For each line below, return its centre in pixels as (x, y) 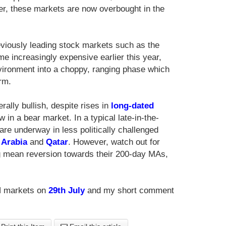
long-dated (132, 106)
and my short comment (129, 191)
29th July (67, 191)
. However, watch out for (114, 142)
